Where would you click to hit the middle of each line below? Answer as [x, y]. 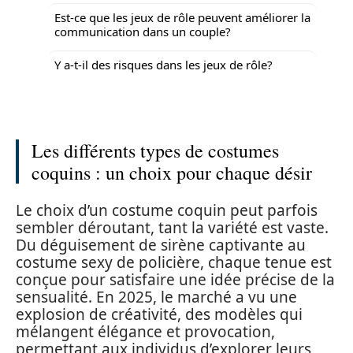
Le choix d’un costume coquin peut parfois [167, 210]
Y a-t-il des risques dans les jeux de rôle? [163, 64]
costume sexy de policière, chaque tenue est [174, 262]
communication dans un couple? [143, 31]
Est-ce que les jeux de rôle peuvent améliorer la [182, 17]
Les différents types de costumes [155, 150]
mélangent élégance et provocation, [145, 331]
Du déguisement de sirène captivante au [161, 245]
